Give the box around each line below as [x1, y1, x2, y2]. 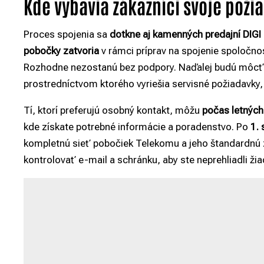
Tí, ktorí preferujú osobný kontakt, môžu [24, 104, 202, 116]
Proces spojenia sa [24, 28, 110, 40]
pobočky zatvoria [24, 44, 99, 57]
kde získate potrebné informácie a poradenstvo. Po [24, 120, 250, 133]
